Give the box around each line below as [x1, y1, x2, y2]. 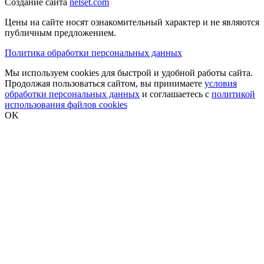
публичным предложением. [5, 27, 116, 38]
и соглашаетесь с [140, 88, 212, 99]
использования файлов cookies [5, 99, 127, 110]
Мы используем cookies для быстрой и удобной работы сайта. [5, 67, 253, 78]
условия [204, 78, 237, 88]
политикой [212, 88, 255, 99]
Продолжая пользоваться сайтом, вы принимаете [5, 78, 204, 88]
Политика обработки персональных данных [5, 47, 182, 58]
